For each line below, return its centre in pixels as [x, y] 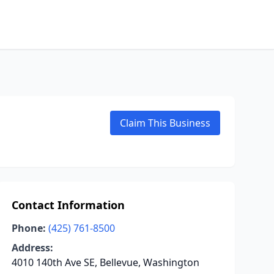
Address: [32, 248]
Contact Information [68, 205]
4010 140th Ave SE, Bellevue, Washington [105, 262]
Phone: [28, 228]
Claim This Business [165, 123]
